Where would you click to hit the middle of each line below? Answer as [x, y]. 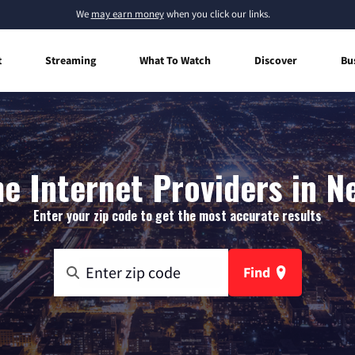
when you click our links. [217, 14]
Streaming [71, 60]
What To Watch [175, 60]
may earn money [127, 14]
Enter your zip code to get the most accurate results [177, 215]
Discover [276, 60]
